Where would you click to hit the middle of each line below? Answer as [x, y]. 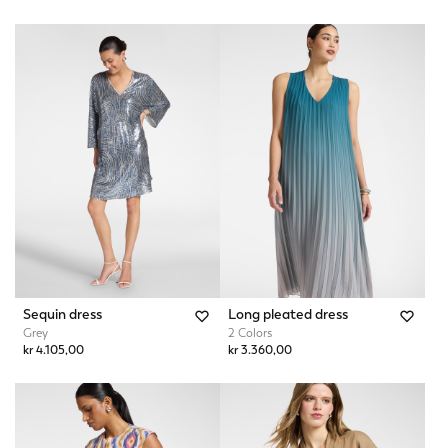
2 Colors [250, 332]
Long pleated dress [288, 313]
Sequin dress [62, 313]
